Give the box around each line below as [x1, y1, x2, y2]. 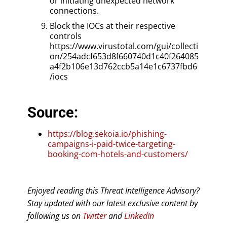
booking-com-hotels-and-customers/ [48, 148, 188, 160]
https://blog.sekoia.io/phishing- [48, 128, 167, 139]
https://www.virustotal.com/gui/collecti [50, 40, 198, 52]
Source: [27, 103, 78, 121]
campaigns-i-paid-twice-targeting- [48, 138, 175, 149]
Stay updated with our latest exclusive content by [27, 197, 198, 209]
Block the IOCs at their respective [50, 20, 175, 31]
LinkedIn [124, 210, 154, 221]
